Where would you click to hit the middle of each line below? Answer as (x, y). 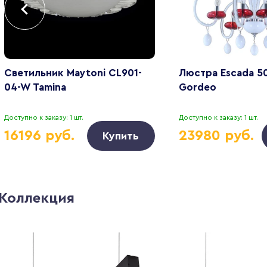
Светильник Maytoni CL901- (73, 73)
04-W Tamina (35, 87)
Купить (121, 136)
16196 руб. (39, 136)
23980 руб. (216, 136)
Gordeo (197, 87)
